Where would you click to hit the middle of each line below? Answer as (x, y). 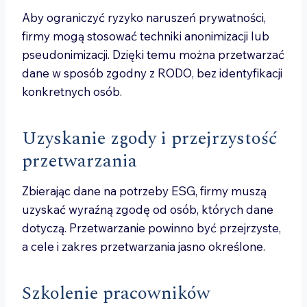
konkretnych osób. (72, 91)
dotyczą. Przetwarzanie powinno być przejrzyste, (151, 228)
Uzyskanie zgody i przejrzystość (149, 138)
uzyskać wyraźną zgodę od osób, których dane (148, 209)
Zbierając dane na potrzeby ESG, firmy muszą (144, 191)
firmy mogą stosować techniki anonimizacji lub (146, 36)
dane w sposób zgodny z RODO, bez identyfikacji (152, 73)
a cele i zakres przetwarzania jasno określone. (144, 246)
